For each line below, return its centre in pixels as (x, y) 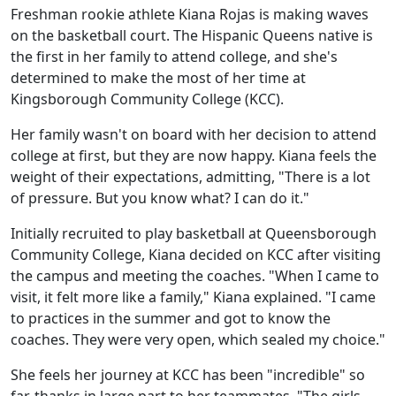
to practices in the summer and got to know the (171, 318)
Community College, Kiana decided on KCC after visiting (196, 254)
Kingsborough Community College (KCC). (147, 99)
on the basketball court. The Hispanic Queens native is (192, 35)
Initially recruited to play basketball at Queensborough (194, 233)
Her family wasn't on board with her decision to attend (194, 134)
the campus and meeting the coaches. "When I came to (195, 275)
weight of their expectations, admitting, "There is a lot (190, 176)
